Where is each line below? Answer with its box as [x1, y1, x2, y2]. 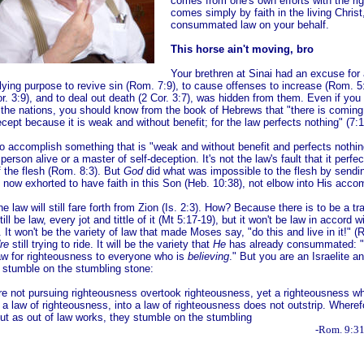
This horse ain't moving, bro [171, 43, 314, 55]
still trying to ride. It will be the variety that [9, 238, 213, 250]
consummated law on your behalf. [171, 19, 329, 31]
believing [188, 250, 229, 262]
